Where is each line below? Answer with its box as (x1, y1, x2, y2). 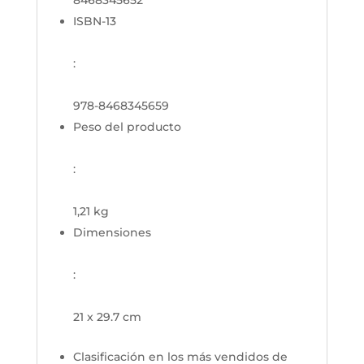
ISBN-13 (72, 13, 116, 28)
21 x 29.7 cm (72, 309, 141, 324)
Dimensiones (72, 224, 151, 240)
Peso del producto (72, 119, 181, 134)
